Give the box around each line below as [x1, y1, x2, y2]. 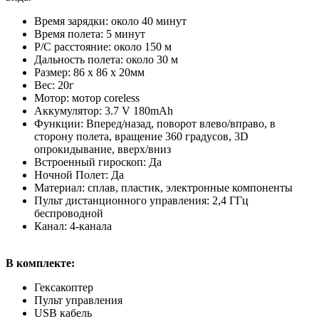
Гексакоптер [34, 281, 93, 293]
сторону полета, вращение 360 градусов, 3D [34, 130, 249, 142]
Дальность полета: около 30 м [34, 53, 178, 66]
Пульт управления [34, 293, 122, 306]
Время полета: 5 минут [34, 27, 145, 40]
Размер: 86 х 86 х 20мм [34, 66, 145, 78]
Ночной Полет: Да [34, 168, 124, 181]
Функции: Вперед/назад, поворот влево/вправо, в [34, 117, 276, 130]
